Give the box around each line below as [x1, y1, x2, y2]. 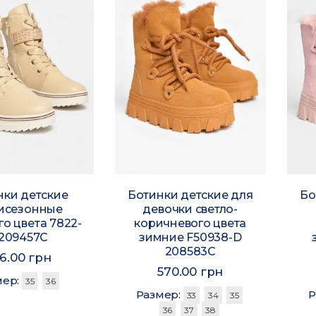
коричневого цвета [134, 217, 247, 231]
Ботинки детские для [127, 188, 253, 202]
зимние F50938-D [138, 231, 242, 245]
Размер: [135, 288, 183, 302]
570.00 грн [157, 265, 224, 279]
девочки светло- [142, 202, 238, 217]
